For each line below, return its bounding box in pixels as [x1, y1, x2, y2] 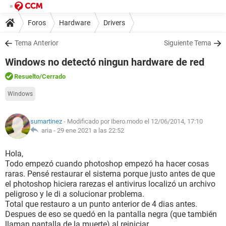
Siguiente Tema [164, 39, 211, 47]
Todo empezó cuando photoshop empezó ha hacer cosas [5, 159, 209, 168]
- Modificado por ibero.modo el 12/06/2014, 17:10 [62, 118, 203, 125]
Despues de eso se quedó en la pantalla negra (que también [5, 209, 217, 219]
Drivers [103, 18, 125, 27]
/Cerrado [39, 73, 66, 80]
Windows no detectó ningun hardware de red [5, 56, 204, 68]
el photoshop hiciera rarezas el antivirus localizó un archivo [5, 179, 215, 189]
